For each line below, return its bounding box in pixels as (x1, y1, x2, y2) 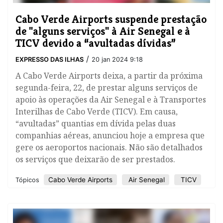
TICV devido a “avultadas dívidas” (15, 36, 176, 50)
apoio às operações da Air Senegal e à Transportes (15, 94, 206, 106)
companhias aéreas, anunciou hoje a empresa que (15, 130, 205, 141)
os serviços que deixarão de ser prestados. (15, 154, 175, 165)
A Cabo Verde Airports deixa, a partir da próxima (15, 70, 203, 82)
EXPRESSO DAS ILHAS (15, 56, 84, 64)
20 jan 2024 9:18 (92, 56, 143, 64)
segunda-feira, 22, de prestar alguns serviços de (15, 82, 198, 94)
